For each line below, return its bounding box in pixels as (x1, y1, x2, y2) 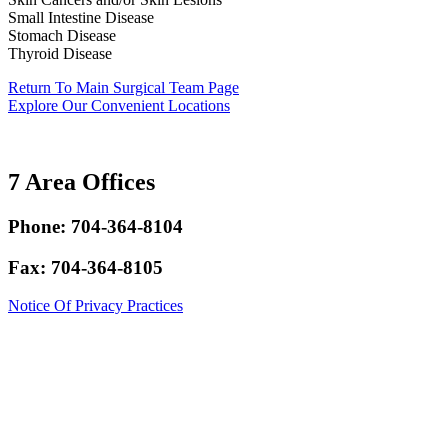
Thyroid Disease (8, 45, 112, 63)
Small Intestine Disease (8, 9, 154, 27)
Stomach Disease (8, 27, 116, 45)
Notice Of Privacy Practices (8, 297, 183, 315)
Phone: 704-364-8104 (8, 215, 183, 237)
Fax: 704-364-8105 (8, 256, 163, 278)
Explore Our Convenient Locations (8, 97, 230, 115)
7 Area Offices (8, 168, 155, 195)
